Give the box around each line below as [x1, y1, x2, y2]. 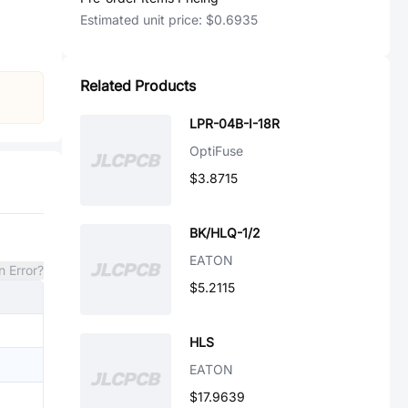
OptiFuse [189, 143, 243, 158]
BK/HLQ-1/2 [189, 225, 260, 240]
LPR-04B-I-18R [189, 116, 280, 131]
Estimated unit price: [80, 12, 206, 27]
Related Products [80, 76, 196, 95]
